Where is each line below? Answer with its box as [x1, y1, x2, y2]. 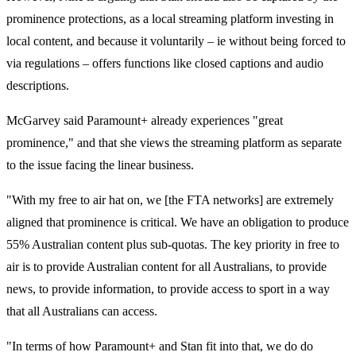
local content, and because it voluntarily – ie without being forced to [6, 34, 346, 48]
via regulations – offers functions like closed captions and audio [6, 56, 323, 71]
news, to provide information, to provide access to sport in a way [6, 282, 330, 296]
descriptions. [6, 79, 69, 93]
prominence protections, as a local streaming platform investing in [6, 12, 334, 26]
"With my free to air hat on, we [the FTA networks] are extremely [6, 193, 334, 207]
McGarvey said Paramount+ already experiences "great [6, 114, 283, 128]
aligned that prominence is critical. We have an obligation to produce [6, 215, 349, 230]
